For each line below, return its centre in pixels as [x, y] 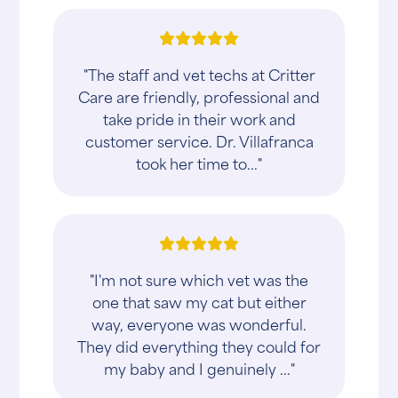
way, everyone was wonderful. [199, 324]
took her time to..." [199, 163]
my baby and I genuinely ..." [199, 368]
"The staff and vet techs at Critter [199, 74]
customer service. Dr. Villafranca [199, 141]
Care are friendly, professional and [199, 96]
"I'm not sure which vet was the [199, 279]
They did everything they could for [199, 346]
